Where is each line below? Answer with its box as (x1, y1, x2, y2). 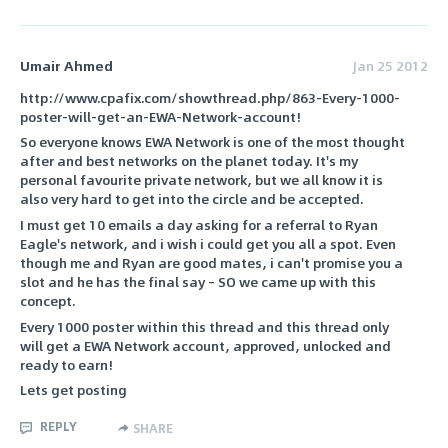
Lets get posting (20, 379, 127, 401)
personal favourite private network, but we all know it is (20, 169, 383, 191)
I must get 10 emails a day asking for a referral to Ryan (20, 213, 378, 235)
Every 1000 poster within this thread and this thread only (20, 315, 389, 337)
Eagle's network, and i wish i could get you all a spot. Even (20, 232, 396, 254)
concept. (20, 289, 76, 311)
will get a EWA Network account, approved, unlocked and (20, 334, 391, 356)
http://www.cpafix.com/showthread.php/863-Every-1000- (20, 86, 400, 108)
